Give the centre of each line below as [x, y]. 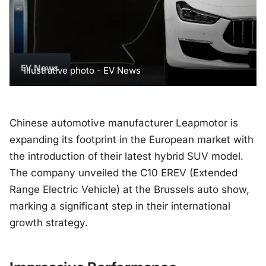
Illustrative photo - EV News [82, 71]
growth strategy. [49, 223]
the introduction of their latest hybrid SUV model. [126, 156]
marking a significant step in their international [120, 206]
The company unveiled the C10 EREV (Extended [123, 173]
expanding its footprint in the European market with [132, 140]
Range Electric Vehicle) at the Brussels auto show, [129, 190]
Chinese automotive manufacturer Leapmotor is [124, 123]
